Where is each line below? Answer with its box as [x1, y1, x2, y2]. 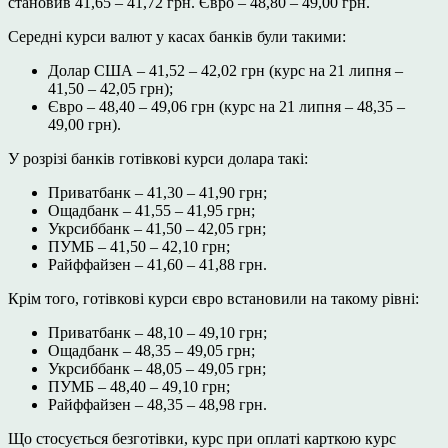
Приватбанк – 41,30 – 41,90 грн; [48, 184, 267, 202]
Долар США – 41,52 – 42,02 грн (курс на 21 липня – [48, 62, 403, 80]
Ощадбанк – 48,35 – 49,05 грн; [48, 342, 255, 360]
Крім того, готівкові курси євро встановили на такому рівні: [8, 290, 419, 308]
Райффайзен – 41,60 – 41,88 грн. [48, 256, 267, 274]
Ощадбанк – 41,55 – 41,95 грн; [48, 202, 255, 220]
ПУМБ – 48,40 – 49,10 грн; [48, 378, 230, 396]
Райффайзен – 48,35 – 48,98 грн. [48, 396, 267, 414]
